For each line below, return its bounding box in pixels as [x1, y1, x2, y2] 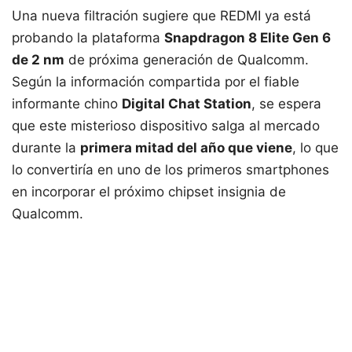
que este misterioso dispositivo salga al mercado [12, 118, 320, 134]
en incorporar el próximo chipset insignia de [12, 184, 286, 200]
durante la [12, 140, 80, 156]
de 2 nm [12, 52, 64, 68]
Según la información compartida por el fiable [12, 74, 299, 90]
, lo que [292, 140, 339, 156]
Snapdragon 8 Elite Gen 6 [164, 30, 331, 46]
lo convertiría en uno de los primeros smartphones [12, 162, 329, 178]
